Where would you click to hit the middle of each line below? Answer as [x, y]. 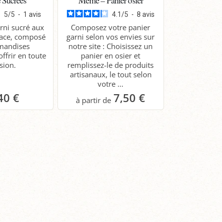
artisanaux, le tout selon [111, 74]
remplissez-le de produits [111, 65]
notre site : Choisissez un [111, 46]
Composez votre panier [111, 27]
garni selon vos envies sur [111, 36]
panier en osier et [111, 55]
